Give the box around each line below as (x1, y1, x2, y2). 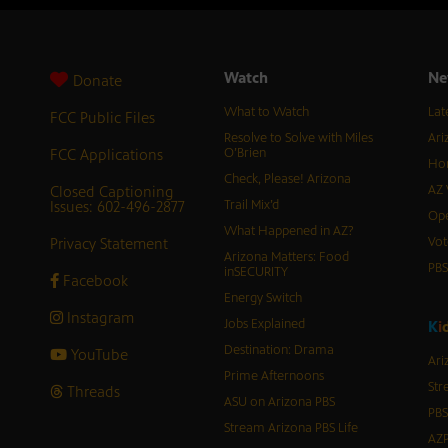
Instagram (62, 308, 134, 328)
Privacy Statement (49, 234, 168, 254)
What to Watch (223, 104, 309, 121)
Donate (72, 71, 122, 91)
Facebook (58, 271, 128, 291)
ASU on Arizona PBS (223, 394, 335, 411)
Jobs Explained (223, 316, 305, 333)
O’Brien (223, 145, 266, 162)
